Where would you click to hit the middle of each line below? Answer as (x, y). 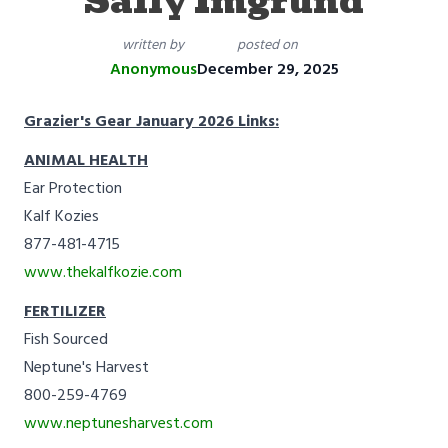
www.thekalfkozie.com (103, 272)
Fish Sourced (66, 339)
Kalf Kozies (61, 216)
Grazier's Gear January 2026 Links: (151, 121)
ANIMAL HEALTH (86, 160)
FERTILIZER (65, 311)
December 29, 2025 (267, 69)
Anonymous (153, 69)
